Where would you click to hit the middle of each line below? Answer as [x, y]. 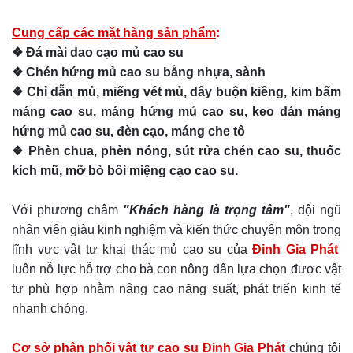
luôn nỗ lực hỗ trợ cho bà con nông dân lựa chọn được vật [176, 269]
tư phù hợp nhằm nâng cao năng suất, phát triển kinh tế [176, 289]
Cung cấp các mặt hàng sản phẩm [114, 33]
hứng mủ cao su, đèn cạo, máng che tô [128, 131]
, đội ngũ [316, 210]
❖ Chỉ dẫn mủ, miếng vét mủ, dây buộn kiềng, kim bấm [176, 92]
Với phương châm [68, 210]
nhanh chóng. [50, 308]
